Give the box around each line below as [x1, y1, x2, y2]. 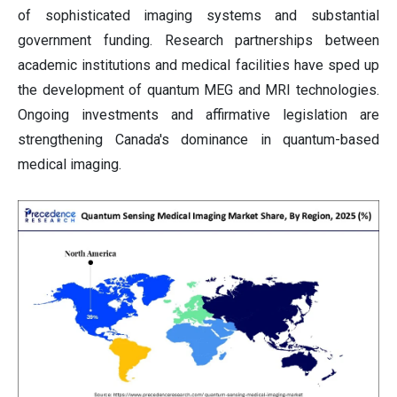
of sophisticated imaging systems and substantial [18, 6, 379, 24]
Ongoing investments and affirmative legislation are [18, 105, 379, 123]
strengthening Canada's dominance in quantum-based [18, 130, 379, 148]
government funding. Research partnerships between [18, 31, 379, 49]
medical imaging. [18, 155, 121, 173]
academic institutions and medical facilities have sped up [18, 56, 379, 74]
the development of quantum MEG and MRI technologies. [18, 81, 379, 98]
